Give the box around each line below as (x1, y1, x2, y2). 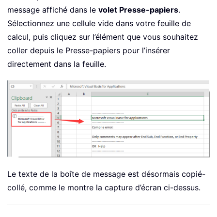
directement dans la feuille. (7, 59, 106, 69)
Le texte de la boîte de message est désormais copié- (7, 169, 205, 179)
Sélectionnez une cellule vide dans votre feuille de (7, 18, 191, 28)
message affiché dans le (7, 4, 98, 15)
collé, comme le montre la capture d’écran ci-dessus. (7, 182, 201, 192)
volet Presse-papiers (98, 4, 178, 15)
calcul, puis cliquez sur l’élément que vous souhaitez (7, 31, 198, 42)
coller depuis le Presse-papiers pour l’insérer (7, 45, 170, 55)
